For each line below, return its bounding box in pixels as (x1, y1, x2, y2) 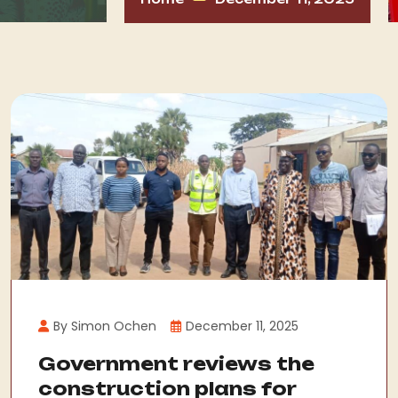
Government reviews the (38, 353, 314, 376)
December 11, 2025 (186, 317, 298, 336)
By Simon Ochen (53, 317, 156, 336)
